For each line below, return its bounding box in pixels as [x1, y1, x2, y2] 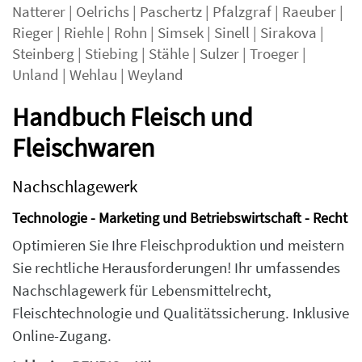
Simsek [158, 23, 204, 42]
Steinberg [12, 44, 74, 63]
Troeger [250, 44, 299, 63]
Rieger [12, 23, 53, 42]
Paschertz [140, 2, 202, 21]
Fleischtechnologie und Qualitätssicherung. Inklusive [12, 304, 349, 322]
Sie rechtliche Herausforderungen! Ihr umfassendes [12, 259, 340, 277]
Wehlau [69, 65, 117, 84]
